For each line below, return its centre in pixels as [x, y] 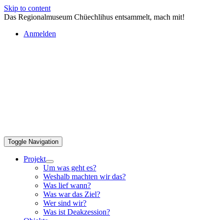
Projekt [35, 159]
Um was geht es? [70, 168]
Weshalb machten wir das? [84, 177]
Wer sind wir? [65, 203]
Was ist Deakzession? [77, 212]
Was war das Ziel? [72, 194]
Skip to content [27, 8]
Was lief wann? [67, 185]
